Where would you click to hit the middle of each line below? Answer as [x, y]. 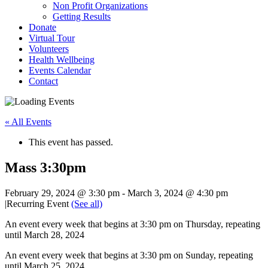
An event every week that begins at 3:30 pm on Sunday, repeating [129, 255]
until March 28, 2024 [45, 234]
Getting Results [82, 16]
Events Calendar [60, 70]
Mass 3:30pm [45, 167]
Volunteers [49, 49]
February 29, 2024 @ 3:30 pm [62, 193]
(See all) [87, 203]
